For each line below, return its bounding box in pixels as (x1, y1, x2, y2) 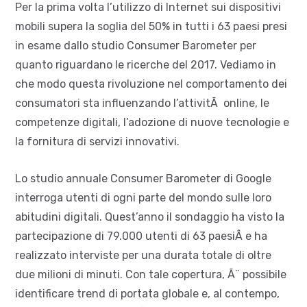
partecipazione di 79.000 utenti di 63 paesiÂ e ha (15, 229, 267, 243)
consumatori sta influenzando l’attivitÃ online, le (15, 96, 269, 110)
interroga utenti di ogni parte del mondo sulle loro (15, 191, 271, 204)
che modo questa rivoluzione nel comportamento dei (15, 77, 287, 90)
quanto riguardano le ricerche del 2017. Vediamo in (15, 58, 276, 71)
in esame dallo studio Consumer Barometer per (15, 38, 256, 52)
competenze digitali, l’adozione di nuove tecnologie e (15, 115, 289, 129)
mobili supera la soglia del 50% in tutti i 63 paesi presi (15, 19, 287, 33)
